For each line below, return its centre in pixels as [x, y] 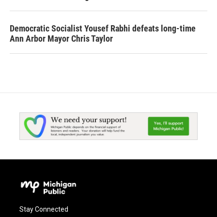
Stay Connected [44, 209]
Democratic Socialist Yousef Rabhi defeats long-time [103, 28]
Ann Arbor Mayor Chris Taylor [61, 39]
